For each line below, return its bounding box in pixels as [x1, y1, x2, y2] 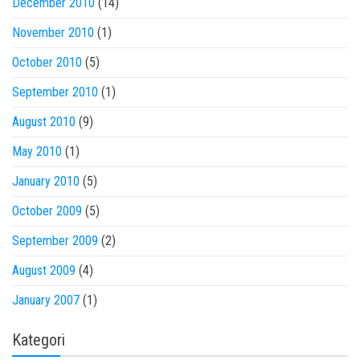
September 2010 [12, 84, 98, 100]
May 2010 [12, 144, 62, 159]
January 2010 [12, 174, 80, 189]
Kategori [12, 330, 65, 350]
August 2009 [12, 263, 76, 278]
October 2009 [12, 203, 82, 219]
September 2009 [12, 233, 98, 248]
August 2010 [12, 114, 76, 129]
